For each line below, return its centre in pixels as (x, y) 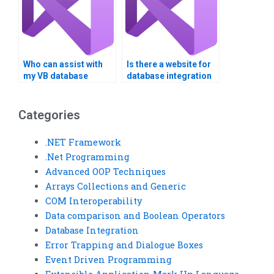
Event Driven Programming (108, 259)
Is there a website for (169, 65)
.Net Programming (87, 157)
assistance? (151, 88)
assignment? (50, 88)
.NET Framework (83, 142)
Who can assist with (63, 65)
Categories (49, 115)
